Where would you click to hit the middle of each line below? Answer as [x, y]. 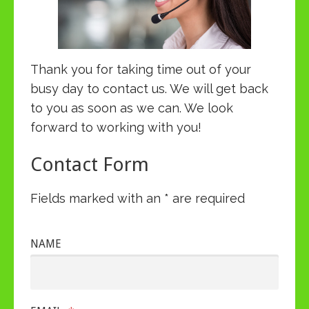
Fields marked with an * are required [138, 198]
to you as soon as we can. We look [132, 108]
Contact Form [90, 164]
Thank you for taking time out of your [141, 69]
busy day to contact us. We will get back [149, 88]
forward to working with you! [116, 127]
